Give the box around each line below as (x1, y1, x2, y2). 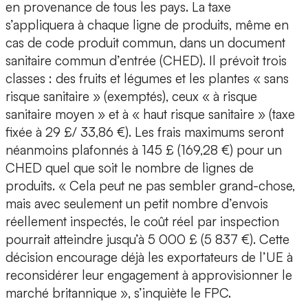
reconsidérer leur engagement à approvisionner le (5, 267, 292, 284)
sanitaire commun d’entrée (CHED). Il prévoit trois (5, 52, 287, 69)
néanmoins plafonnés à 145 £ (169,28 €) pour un (5, 142, 282, 159)
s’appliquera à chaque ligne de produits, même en (5, 16, 289, 34)
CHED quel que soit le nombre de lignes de (5, 159, 254, 177)
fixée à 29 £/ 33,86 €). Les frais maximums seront (5, 124, 284, 141)
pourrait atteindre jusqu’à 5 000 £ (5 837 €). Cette (5, 231, 289, 248)
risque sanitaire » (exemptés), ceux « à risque (5, 88, 257, 105)
